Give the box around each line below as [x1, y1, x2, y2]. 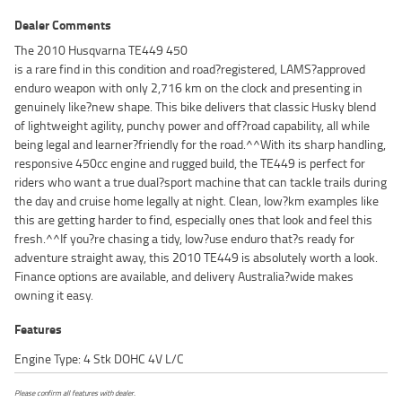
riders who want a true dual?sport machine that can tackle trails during [14, 172, 387, 192]
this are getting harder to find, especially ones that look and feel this [14, 210, 372, 230]
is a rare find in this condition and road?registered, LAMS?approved [14, 59, 365, 79]
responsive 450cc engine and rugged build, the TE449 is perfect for [14, 153, 365, 173]
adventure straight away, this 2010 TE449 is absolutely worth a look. [14, 248, 378, 267]
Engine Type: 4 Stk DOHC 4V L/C [14, 349, 184, 369]
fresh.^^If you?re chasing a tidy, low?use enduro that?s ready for [14, 229, 354, 249]
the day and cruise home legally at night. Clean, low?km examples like [14, 191, 379, 211]
